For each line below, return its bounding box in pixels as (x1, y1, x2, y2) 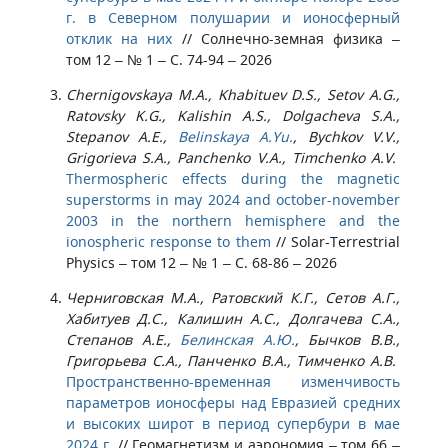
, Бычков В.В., (294, 330, 401, 349)
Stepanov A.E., (66, 127, 178, 146)
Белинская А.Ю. (180, 330, 295, 349)
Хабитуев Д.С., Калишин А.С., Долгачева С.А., (66, 309, 400, 328)
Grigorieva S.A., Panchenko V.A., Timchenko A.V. (66, 148, 396, 167)
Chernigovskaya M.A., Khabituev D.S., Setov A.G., (66, 85, 400, 104)
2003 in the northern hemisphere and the (66, 211, 400, 230)
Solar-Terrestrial (291, 232, 401, 251)
